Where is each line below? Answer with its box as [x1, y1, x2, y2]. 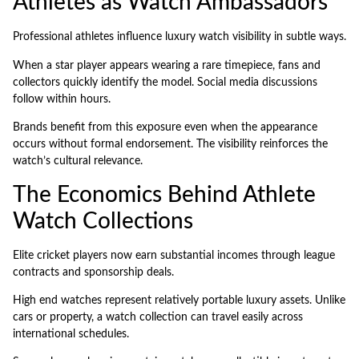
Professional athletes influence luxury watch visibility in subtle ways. [13, 31, 346, 43]
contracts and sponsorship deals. [13, 266, 174, 278]
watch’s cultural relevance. [13, 155, 143, 167]
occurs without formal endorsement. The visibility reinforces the [13, 139, 328, 151]
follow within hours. [13, 93, 111, 105]
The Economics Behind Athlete [13, 183, 316, 206]
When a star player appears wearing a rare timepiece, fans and [13, 59, 321, 71]
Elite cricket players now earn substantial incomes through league [13, 249, 335, 261]
